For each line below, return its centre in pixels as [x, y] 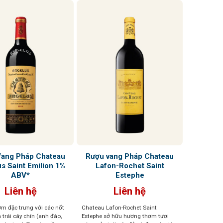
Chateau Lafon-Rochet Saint [119, 207]
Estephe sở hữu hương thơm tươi [125, 216]
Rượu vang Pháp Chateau [130, 156]
